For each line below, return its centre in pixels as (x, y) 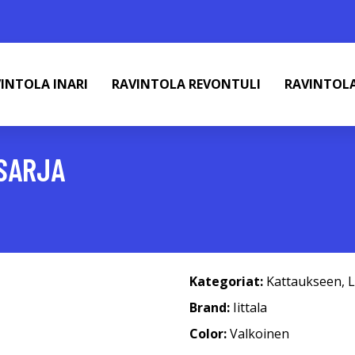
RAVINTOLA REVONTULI (186, 84)
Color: (210, 334)
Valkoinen (260, 334)
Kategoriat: (226, 281)
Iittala (250, 307)
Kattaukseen (304, 281)
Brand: (211, 307)
